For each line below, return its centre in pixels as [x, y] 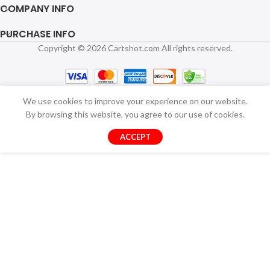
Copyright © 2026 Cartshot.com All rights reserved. [135, 48]
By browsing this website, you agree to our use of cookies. [135, 115]
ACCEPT [135, 137]
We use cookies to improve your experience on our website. [135, 101]
